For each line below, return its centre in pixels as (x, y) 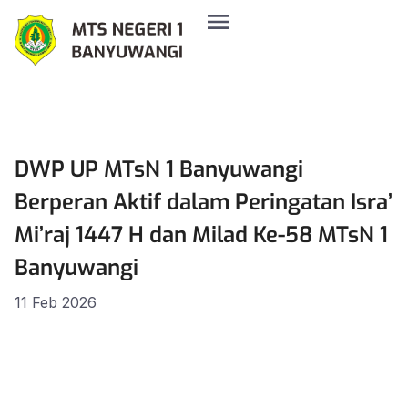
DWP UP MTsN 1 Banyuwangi (159, 169)
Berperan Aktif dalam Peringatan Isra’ (204, 202)
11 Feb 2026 (56, 302)
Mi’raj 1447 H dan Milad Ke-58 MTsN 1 (201, 235)
